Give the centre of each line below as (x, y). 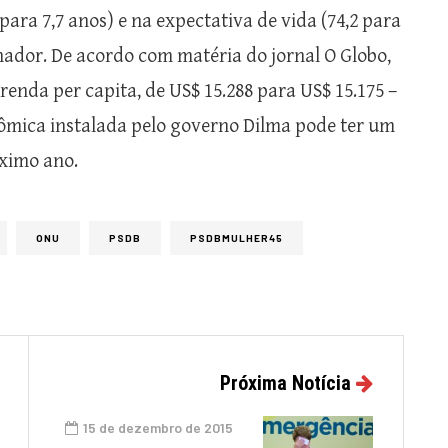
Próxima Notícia (285, 382)
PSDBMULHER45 (236, 237)
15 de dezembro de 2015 (158, 427)
